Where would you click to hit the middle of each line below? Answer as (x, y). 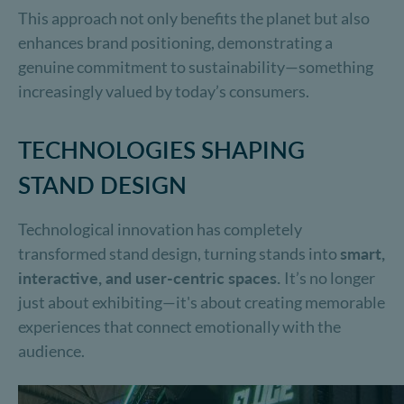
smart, (363, 253)
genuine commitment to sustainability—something (196, 67)
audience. (51, 351)
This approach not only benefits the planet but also (194, 18)
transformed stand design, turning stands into (179, 253)
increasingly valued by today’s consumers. (164, 91)
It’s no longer (330, 278)
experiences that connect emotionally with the (179, 326)
